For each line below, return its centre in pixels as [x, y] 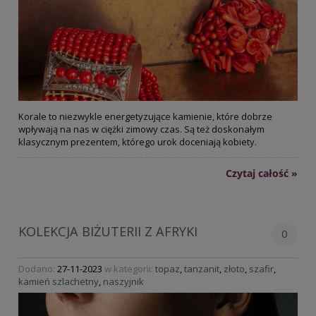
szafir [261, 269]
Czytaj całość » [262, 173]
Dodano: [38, 269]
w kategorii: [129, 269]
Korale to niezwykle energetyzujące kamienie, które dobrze [145, 116]
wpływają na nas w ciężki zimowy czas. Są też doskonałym [141, 129]
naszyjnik [123, 282]
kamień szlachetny [59, 282]
